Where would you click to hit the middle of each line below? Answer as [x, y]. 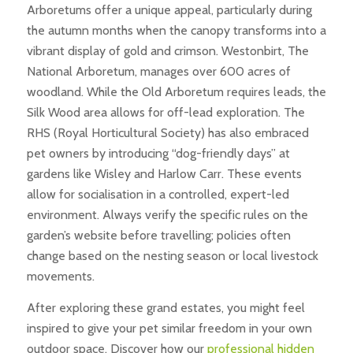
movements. [60, 277]
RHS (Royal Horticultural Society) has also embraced [167, 133]
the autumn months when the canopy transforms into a [176, 31]
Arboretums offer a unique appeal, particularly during [169, 10]
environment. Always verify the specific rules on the [167, 215]
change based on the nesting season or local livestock [172, 256]
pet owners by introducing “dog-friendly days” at [158, 154]
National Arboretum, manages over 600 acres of [158, 72]
